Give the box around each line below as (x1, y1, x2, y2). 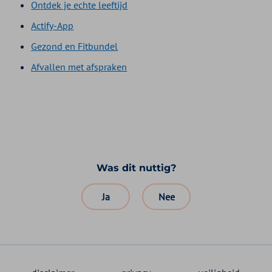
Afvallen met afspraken (31, 60, 127, 73)
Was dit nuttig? (96, 161, 176, 174)
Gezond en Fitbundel (31, 39, 118, 52)
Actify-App (31, 19, 74, 32)
